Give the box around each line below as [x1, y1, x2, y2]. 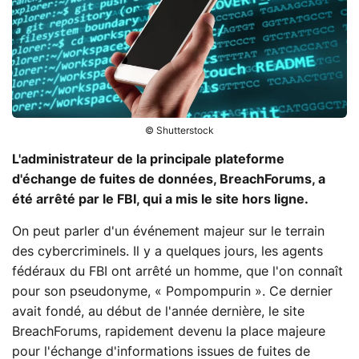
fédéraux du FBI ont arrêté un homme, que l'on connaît [12, 264, 343, 278]
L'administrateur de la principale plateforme [12, 152, 284, 166]
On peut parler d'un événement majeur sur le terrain [12, 224, 325, 238]
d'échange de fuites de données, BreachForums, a [12, 172, 325, 186]
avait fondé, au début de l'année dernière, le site [12, 305, 305, 318]
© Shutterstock [145, 125, 214, 135]
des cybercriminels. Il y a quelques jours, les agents [12, 244, 323, 258]
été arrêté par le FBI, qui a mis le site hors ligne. [12, 192, 309, 206]
